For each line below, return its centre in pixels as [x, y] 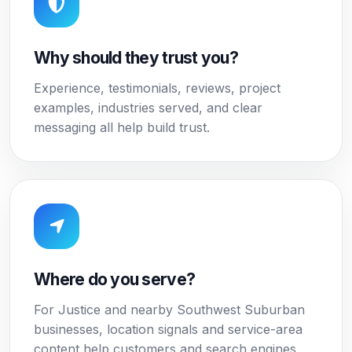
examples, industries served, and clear [148, 108]
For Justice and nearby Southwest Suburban [169, 310]
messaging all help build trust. [122, 127]
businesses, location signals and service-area [168, 329]
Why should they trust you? [136, 58]
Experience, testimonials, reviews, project [157, 88]
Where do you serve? [115, 279]
